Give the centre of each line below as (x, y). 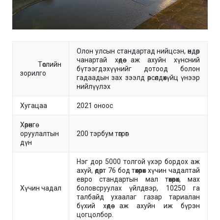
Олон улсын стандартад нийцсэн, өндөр (138, 51)
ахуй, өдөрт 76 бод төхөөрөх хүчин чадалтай (138, 170)
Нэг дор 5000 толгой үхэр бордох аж (138, 161)
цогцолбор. (95, 214)
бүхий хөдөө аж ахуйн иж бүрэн (138, 206)
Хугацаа (34, 105)
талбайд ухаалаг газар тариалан (138, 197)
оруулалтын (40, 133)
